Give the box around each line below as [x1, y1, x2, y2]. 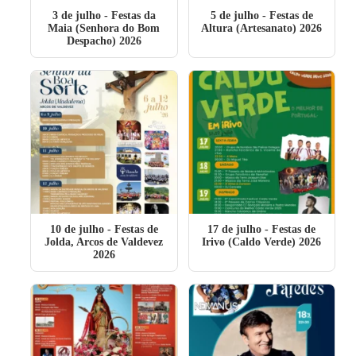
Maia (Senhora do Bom [48, 22, 161, 34]
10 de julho [49, 223, 104, 235]
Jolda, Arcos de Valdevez [44, 236, 164, 248]
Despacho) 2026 [66, 35, 141, 47]
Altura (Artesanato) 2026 [201, 22, 323, 34]
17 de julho [207, 223, 262, 235]
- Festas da [100, 10, 156, 21]
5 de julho [210, 10, 259, 21]
